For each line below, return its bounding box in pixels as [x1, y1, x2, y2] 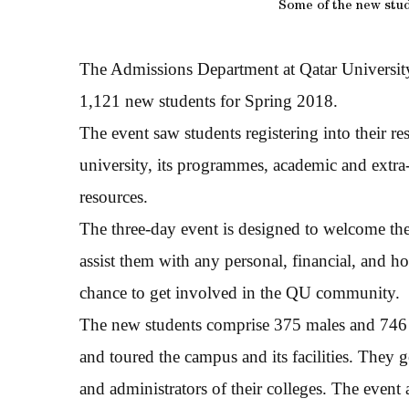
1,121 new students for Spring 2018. [79, 91, 338, 110]
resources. [79, 187, 148, 206]
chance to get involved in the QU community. [79, 283, 400, 302]
